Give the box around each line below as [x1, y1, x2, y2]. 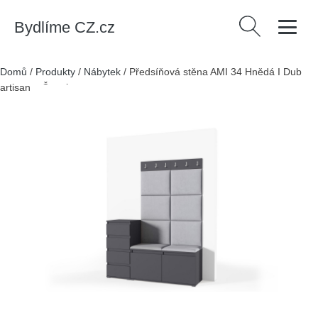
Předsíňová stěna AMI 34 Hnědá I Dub [129, 66, 302, 77]
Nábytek [84, 66, 121, 77]
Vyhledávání [236, 18, 298, 31]
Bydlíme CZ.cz [14, 18, 115, 36]
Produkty [35, 66, 75, 77]
